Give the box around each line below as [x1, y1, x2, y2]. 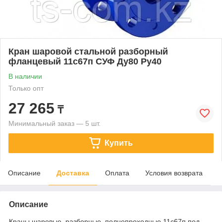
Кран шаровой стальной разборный [8, 46, 168, 56]
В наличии [8, 72, 42, 80]
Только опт [8, 84, 44, 92]
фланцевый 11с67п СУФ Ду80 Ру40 [8, 56, 162, 66]
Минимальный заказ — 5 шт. [8, 119, 101, 127]
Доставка [56, 168, 89, 177]
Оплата [105, 168, 129, 177]
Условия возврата [145, 168, 203, 177]
